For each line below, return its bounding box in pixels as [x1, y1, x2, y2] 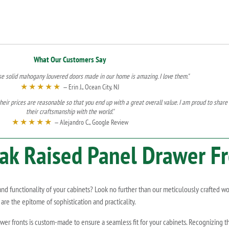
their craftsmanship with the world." [26, 107, 114, 117]
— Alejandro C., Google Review [52, 118, 128, 127]
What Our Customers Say [34, 54, 106, 65]
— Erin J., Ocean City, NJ [61, 82, 119, 92]
